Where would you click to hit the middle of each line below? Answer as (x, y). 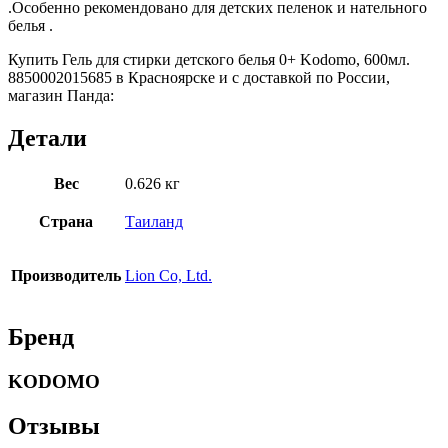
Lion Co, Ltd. (168, 275)
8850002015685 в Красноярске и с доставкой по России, (199, 78)
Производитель (66, 275)
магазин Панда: (61, 96)
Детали (47, 138)
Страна (66, 221)
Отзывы (54, 425)
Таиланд (154, 221)
